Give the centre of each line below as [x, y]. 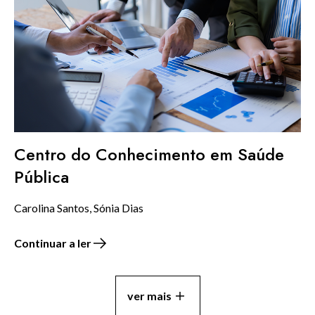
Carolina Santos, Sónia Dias [79, 207]
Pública [41, 176]
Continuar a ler [53, 243]
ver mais [149, 295]
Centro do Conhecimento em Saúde [149, 154]
